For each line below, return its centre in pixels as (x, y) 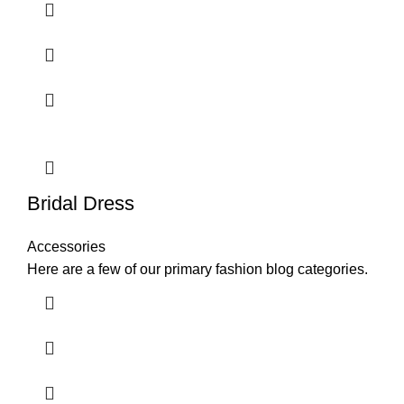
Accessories (66, 247)
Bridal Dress (81, 203)
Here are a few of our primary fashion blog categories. (197, 269)
